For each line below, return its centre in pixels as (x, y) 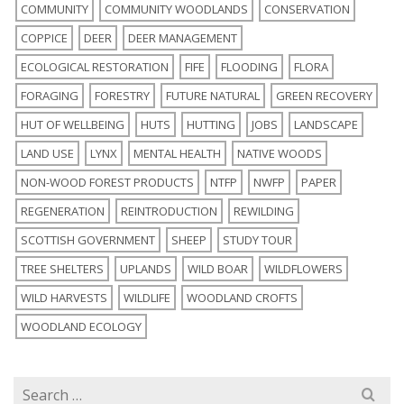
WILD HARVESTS (64, 297)
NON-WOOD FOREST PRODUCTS (107, 182)
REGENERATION (63, 211)
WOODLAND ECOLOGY (81, 326)
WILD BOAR (218, 268)
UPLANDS (146, 268)
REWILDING (264, 211)
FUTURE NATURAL (213, 95)
